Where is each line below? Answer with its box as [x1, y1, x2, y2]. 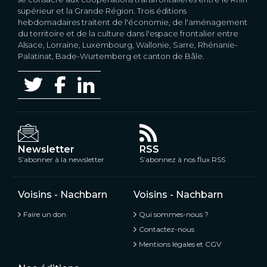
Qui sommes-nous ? [139, 209, 209, 219]
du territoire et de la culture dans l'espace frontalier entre [18, 28, 238, 38]
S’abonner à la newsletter [18, 154, 104, 164]
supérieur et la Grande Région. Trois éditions [18, 5, 187, 15]
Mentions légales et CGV [139, 239, 221, 249]
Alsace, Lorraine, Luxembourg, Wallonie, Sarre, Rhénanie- [18, 39, 238, 49]
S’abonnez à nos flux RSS [139, 154, 225, 164]
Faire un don [23, 209, 66, 219]
